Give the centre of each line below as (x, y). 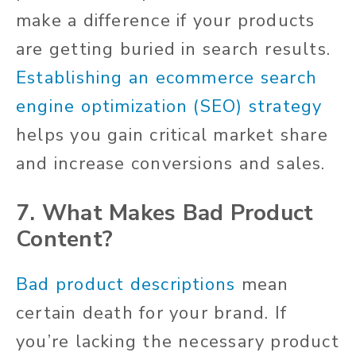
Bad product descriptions (126, 285)
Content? (64, 240)
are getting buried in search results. (174, 50)
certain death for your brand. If (152, 313)
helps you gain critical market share (172, 135)
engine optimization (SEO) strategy (169, 107)
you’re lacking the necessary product (178, 342)
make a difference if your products (166, 21)
